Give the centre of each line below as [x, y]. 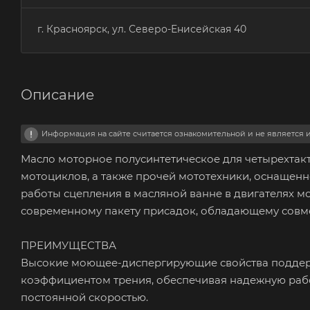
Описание [57, 94]
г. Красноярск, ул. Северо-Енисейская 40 [142, 29]
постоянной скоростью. [84, 297]
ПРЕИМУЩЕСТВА [69, 245]
